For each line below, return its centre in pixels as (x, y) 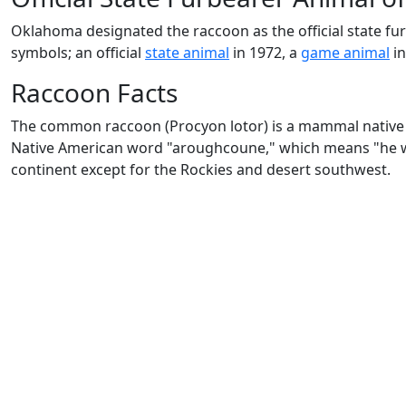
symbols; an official (78, 53)
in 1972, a (265, 53)
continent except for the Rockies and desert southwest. (201, 170)
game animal (345, 53)
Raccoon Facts (94, 93)
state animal (187, 53)
